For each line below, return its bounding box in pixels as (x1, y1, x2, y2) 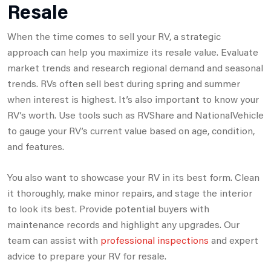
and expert (209, 233, 258, 246)
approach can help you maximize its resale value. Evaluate (7, 45, 258, 58)
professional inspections (100, 233, 209, 246)
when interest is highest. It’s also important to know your (7, 92, 259, 105)
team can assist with (7, 233, 100, 246)
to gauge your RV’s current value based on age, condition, (7, 123, 255, 137)
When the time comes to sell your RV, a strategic (7, 29, 221, 42)
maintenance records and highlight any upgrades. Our (7, 217, 240, 230)
